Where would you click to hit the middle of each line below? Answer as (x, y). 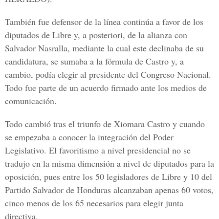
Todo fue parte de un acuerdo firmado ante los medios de (106, 88)
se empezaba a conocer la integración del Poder (89, 137)
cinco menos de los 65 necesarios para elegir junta (94, 203)
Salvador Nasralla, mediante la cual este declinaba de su (104, 48)
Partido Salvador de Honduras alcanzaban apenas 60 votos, (109, 190)
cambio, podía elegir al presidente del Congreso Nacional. (108, 74)
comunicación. (31, 101)
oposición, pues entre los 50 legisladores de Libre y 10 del (109, 176)
